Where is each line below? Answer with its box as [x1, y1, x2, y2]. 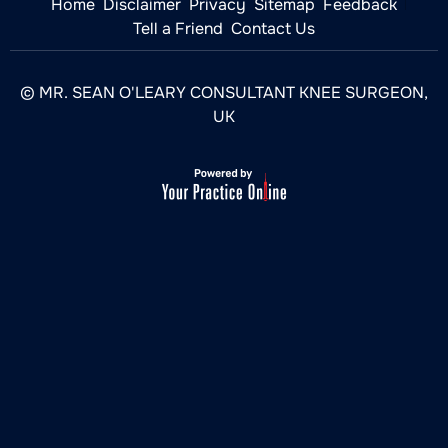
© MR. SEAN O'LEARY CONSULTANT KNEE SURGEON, [20, 82, 428, 104]
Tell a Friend [133, 18, 223, 40]
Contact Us [231, 18, 315, 40]
